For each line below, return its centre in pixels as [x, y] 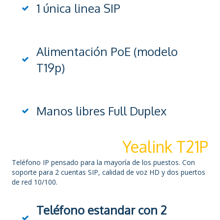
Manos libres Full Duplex [101, 111]
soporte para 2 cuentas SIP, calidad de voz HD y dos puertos [109, 172]
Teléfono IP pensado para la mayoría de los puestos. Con [103, 163]
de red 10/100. [35, 182]
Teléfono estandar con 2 [101, 210]
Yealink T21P [165, 147]
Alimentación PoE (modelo [107, 52]
